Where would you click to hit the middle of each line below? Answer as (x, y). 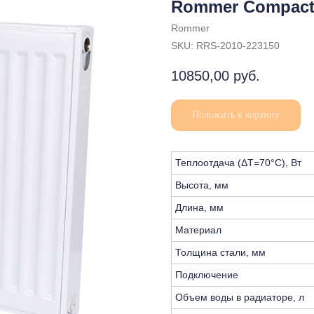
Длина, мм (199, 208)
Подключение (207, 275)
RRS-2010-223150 (238, 46)
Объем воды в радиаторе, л (240, 298)
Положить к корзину (236, 115)
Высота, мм (202, 185)
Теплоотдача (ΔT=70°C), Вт (238, 163)
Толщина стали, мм (220, 253)
